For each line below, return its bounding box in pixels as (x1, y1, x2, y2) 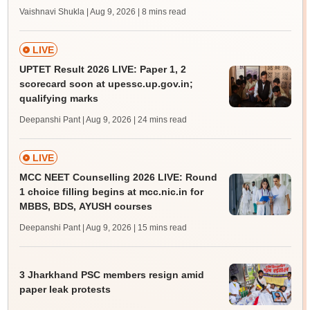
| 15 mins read (133, 223, 187, 233)
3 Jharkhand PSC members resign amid (19, 268, 204, 280)
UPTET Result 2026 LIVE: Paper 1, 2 (19, 64, 186, 75)
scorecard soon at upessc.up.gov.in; (19, 78, 193, 90)
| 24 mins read (133, 115, 187, 125)
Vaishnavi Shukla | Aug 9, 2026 (19, 7, 136, 17)
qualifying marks (19, 93, 98, 104)
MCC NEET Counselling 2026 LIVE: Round (19, 172, 217, 183)
